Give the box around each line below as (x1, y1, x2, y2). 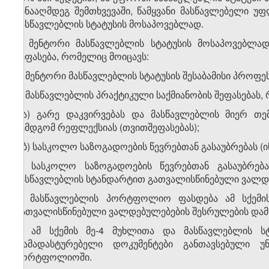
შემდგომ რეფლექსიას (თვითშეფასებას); (15, 120, 199, 134)
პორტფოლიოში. (15, 250, 92, 264)
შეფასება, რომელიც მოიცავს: (15, 49, 149, 64)
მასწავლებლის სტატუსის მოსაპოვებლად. (15, 17, 204, 31)
